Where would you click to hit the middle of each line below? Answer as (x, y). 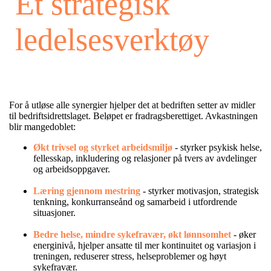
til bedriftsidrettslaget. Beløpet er (72, 116)
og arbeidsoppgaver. (72, 169)
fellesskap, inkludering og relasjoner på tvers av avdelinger (145, 158)
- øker (245, 234)
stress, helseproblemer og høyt (169, 256)
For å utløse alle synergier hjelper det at (85, 105)
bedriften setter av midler (208, 105)
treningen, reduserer (72, 256)
